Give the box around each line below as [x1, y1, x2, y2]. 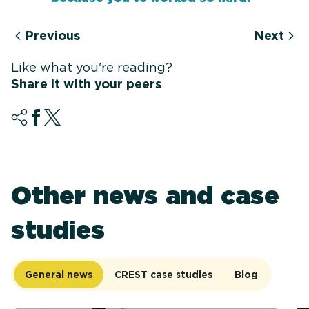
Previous [25, 28, 80, 43]
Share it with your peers [11, 77, 161, 92]
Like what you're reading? [11, 60, 172, 75]
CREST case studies [114, 269, 212, 281]
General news [25, 269, 92, 281]
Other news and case [11, 180, 279, 211]
